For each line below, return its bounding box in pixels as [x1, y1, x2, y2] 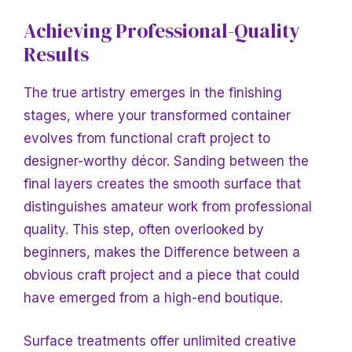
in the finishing [189, 85, 282, 101]
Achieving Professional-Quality [24, 17, 300, 45]
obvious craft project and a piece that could [24, 267, 299, 284]
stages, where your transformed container [24, 108, 291, 124]
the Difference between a [140, 244, 300, 261]
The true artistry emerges [24, 85, 189, 101]
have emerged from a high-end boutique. [24, 290, 283, 306]
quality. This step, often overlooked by [24, 222, 264, 238]
